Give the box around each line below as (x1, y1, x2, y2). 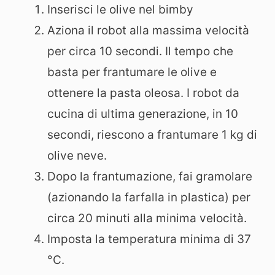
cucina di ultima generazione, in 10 (47, 106, 238, 121)
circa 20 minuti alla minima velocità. (47, 211, 247, 225)
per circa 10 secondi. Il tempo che (47, 44, 233, 58)
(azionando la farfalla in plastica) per (47, 190, 250, 204)
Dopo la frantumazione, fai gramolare (47, 169, 252, 184)
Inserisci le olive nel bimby (47, 2, 193, 17)
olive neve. (47, 148, 107, 163)
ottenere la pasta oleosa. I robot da (47, 85, 239, 100)
